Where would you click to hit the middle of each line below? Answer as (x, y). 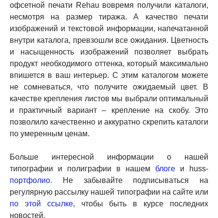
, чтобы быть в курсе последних (141, 204)
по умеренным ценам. (50, 134)
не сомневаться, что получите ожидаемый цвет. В (109, 87)
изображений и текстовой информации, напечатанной (109, 29)
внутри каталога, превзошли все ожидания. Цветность (109, 40)
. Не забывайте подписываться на (129, 181)
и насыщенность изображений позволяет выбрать (109, 52)
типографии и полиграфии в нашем (82, 169)
